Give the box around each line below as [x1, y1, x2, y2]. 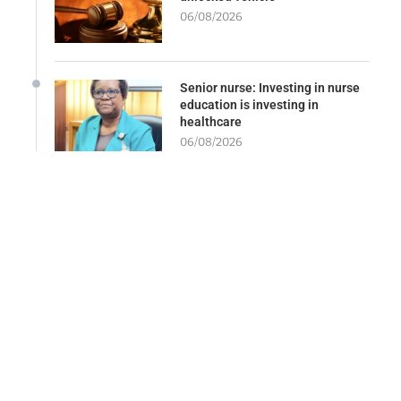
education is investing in [180, 97, 319, 112]
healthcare [180, 114, 242, 129]
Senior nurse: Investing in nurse [180, 80, 360, 95]
